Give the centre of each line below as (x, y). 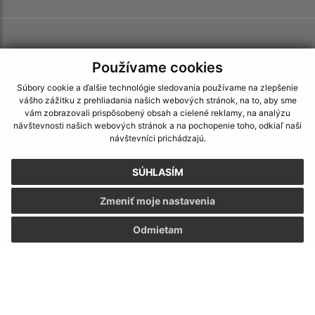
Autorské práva (157, 290)
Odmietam (157, 230)
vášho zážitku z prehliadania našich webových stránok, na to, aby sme (157, 101)
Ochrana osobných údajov (157, 307)
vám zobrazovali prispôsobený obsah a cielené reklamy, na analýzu (157, 113)
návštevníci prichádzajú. (157, 139)
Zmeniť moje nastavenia (157, 201)
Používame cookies (157, 67)
